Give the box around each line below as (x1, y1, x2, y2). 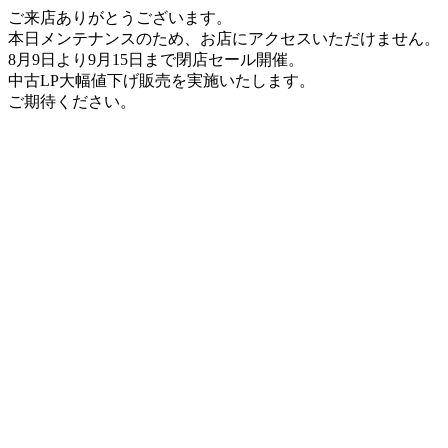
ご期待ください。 (8, 93, 136, 110)
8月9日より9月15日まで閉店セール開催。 (8, 51, 304, 68)
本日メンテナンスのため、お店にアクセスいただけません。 (8, 30, 440, 47)
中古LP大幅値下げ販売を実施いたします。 (8, 72, 315, 89)
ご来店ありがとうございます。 (8, 9, 232, 26)
